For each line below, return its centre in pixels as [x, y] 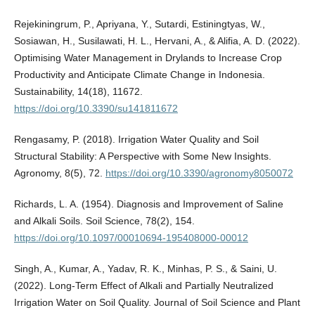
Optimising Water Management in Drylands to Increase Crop [148, 57]
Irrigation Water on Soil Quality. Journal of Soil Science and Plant [157, 302]
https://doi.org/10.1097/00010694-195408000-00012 [131, 237]
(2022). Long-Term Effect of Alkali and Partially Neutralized [143, 285]
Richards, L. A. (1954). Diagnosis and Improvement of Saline [148, 204]
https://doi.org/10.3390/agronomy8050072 [199, 173]
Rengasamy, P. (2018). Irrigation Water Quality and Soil [136, 139]
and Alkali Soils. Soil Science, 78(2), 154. [104, 220]
